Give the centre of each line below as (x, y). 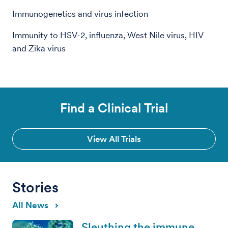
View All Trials (114, 139)
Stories (36, 187)
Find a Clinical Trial (114, 108)
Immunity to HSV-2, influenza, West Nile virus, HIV (108, 35)
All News (30, 205)
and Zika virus (39, 48)
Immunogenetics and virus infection (80, 13)
